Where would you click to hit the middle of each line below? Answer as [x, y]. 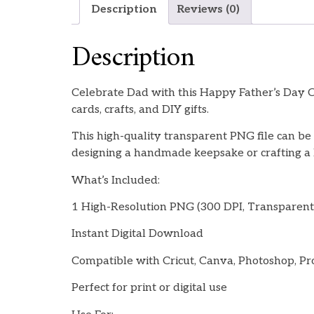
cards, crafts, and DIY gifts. [140, 109]
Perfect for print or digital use [149, 288]
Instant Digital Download [137, 234]
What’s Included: [116, 180]
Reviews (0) [208, 9]
